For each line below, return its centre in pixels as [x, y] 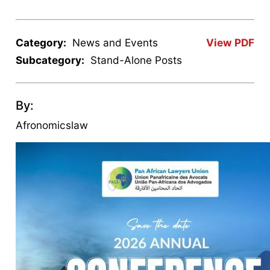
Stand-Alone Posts [137, 60]
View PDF [230, 42]
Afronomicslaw [52, 125]
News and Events [115, 42]
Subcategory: [50, 60]
